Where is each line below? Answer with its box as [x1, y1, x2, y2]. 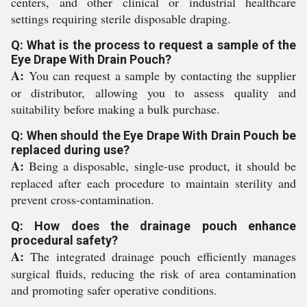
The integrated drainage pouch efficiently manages [24, 248, 296, 265]
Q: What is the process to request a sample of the [11, 38, 296, 52]
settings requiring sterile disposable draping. [11, 10, 231, 27]
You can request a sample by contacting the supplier [24, 67, 296, 84]
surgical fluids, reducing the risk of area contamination [11, 265, 296, 282]
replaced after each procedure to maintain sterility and [11, 175, 296, 191]
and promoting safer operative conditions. [11, 282, 217, 298]
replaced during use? [11, 143, 130, 157]
